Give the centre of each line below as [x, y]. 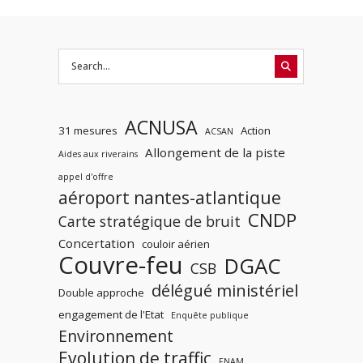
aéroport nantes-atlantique [169, 197]
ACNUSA [161, 127]
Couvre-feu [120, 265]
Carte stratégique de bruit [149, 221]
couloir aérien [175, 243]
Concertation [96, 243]
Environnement [115, 335]
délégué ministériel [224, 290]
